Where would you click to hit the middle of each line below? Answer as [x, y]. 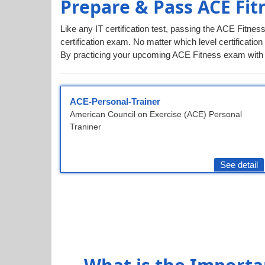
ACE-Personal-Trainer [115, 101]
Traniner [85, 127]
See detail [239, 165]
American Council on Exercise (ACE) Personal [156, 114]
